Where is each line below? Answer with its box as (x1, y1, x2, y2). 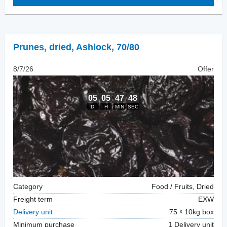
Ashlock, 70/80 (76, 42, 139, 53)
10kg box (182, 208, 214, 216)
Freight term (13, 196, 53, 204)
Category (13, 183, 43, 191)
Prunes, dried (13, 42, 71, 53)
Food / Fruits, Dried (152, 183, 214, 191)
